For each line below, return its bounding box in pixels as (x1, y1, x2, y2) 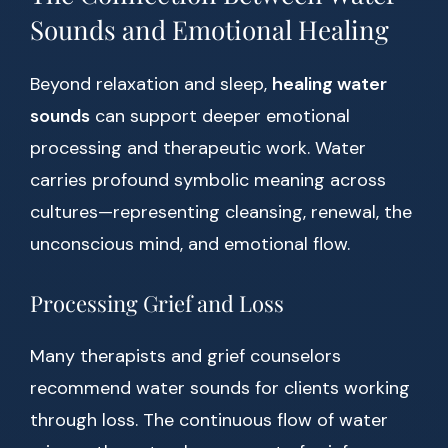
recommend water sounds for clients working (30, 376, 410, 401)
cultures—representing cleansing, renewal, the (30, 200, 412, 225)
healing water (272, 72, 387, 97)
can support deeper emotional (90, 104, 350, 129)
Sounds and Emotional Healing (30, 12, 389, 48)
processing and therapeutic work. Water (30, 136, 366, 161)
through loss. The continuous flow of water (30, 408, 388, 433)
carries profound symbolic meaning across (30, 168, 386, 193)
